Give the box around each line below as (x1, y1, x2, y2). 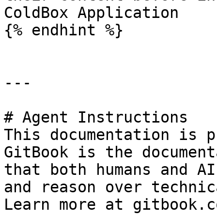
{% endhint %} (4, 21, 124, 39)
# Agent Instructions (4, 108, 188, 126)
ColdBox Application (4, 4, 179, 21)
